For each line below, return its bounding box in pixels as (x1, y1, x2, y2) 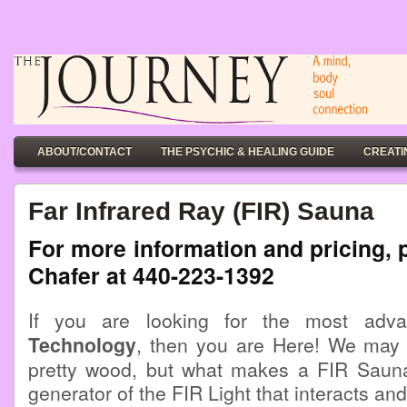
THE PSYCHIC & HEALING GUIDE (161, 145, 334, 158)
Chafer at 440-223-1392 (28, 259, 274, 292)
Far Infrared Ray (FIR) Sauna (28, 196, 374, 225)
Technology (28, 331, 136, 359)
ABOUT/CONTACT (37, 145, 132, 158)
